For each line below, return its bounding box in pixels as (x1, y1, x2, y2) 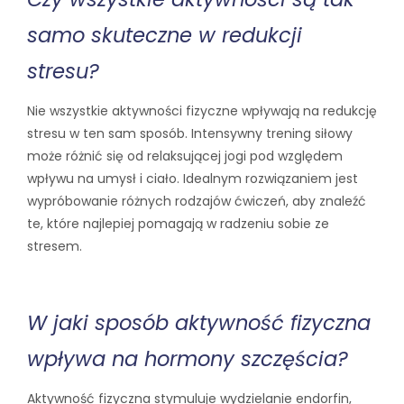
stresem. (27, 236, 82, 255)
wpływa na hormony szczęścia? (27, 344, 348, 373)
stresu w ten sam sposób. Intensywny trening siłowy (27, 124, 353, 142)
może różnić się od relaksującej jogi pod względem (27, 146, 343, 165)
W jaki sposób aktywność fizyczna (27, 308, 371, 337)
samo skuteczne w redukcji (27, 20, 302, 50)
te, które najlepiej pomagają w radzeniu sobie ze (27, 214, 329, 233)
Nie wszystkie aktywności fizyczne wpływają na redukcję (27, 101, 377, 120)
